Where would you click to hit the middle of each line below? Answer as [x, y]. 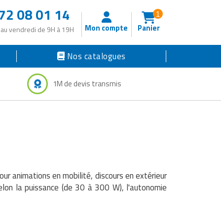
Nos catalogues [96, 56]
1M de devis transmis [87, 83]
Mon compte [107, 28]
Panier [148, 28]
